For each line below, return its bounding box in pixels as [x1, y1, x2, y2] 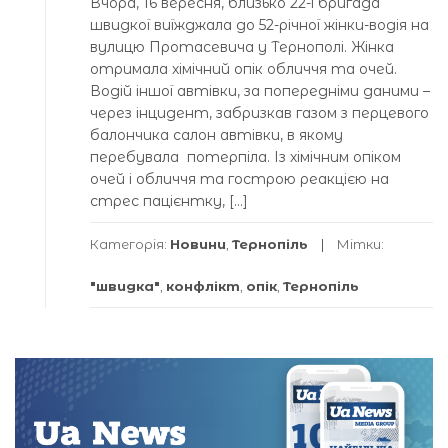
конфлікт [166, 278, 240, 295]
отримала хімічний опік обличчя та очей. [90, 60, 397, 79]
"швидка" [90, 278, 160, 295]
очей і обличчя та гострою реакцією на [90, 170, 389, 189]
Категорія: [90, 236, 170, 253]
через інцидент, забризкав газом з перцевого [90, 104, 429, 123]
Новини [170, 236, 226, 253]
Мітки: [337, 236, 384, 253]
